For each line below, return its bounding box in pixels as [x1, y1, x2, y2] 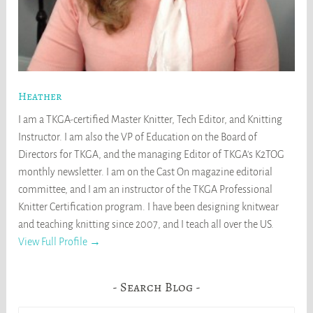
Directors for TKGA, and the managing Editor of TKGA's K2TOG [18, 148, 285, 160]
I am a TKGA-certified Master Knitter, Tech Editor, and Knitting [18, 113, 283, 125]
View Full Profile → [18, 235, 101, 247]
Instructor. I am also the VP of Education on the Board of [18, 131, 258, 143]
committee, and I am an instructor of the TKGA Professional [18, 183, 273, 195]
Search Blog [120, 278, 193, 296]
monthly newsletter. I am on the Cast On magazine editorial [18, 166, 273, 177]
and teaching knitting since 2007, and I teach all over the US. [18, 218, 275, 230]
